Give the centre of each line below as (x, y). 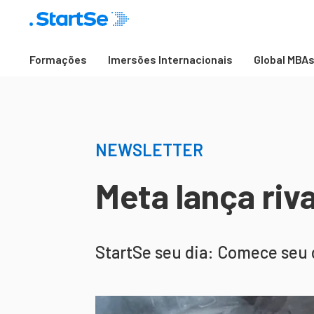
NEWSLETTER (149, 150)
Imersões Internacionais (170, 59)
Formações (58, 59)
